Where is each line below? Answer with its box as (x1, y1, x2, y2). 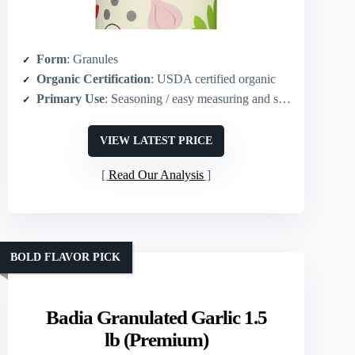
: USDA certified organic (151, 71, 276, 86)
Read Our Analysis (109, 167, 204, 181)
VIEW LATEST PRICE (100, 134, 213, 147)
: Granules (67, 52, 118, 66)
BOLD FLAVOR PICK (10, 251, 120, 264)
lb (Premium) (104, 328, 208, 350)
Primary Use (36, 91, 105, 105)
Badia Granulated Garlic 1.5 (45, 306, 267, 328)
